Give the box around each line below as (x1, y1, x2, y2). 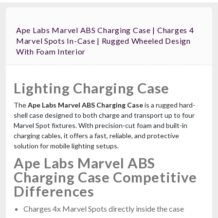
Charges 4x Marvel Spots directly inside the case (23, 203, 184, 213)
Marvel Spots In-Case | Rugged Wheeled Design (16, 36, 191, 45)
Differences (14, 182, 94, 200)
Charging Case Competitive (14, 168, 197, 185)
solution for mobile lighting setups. (14, 141, 119, 150)
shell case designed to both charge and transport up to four (14, 110, 195, 119)
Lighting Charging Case (14, 79, 169, 96)
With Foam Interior (16, 46, 86, 56)
